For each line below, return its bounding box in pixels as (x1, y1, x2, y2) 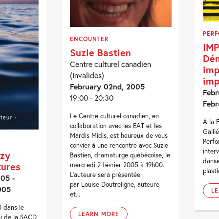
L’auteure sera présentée (70, 170, 141, 179)
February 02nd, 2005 (70, 81, 145, 92)
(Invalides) (70, 70, 105, 81)
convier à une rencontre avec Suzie (70, 141, 169, 150)
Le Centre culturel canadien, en (70, 111, 159, 121)
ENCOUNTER (70, 35, 109, 43)
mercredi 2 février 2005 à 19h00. (70, 160, 165, 170)
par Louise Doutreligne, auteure (70, 180, 160, 189)
